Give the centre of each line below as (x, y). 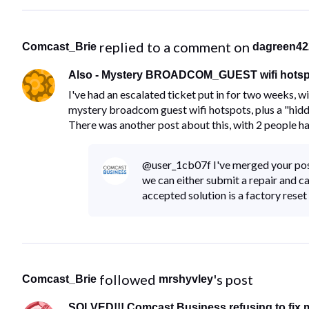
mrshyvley (186, 279)
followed (129, 279)
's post (233, 279)
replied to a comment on (176, 47)
